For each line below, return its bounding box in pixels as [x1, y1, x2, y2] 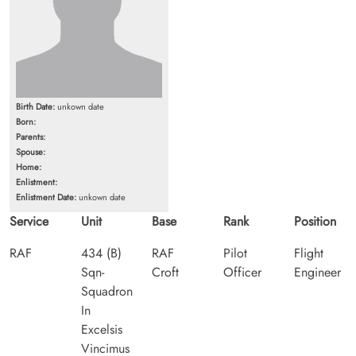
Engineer [294, 262, 342, 281]
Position [294, 211, 337, 230]
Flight [294, 243, 324, 262]
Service [10, 211, 48, 230]
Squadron [80, 281, 133, 300]
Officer [222, 262, 261, 281]
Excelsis [80, 319, 122, 339]
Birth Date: [16, 99, 55, 113]
